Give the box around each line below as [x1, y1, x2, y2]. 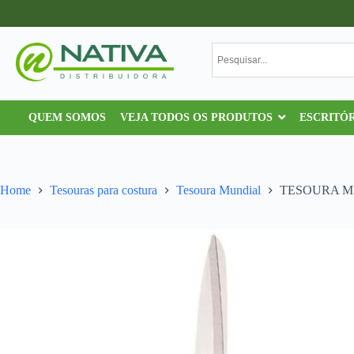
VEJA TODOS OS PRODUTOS [120, 111, 273, 123]
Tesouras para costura [50, 183, 157, 198]
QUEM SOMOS [28, 111, 107, 123]
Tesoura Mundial [176, 183, 261, 198]
